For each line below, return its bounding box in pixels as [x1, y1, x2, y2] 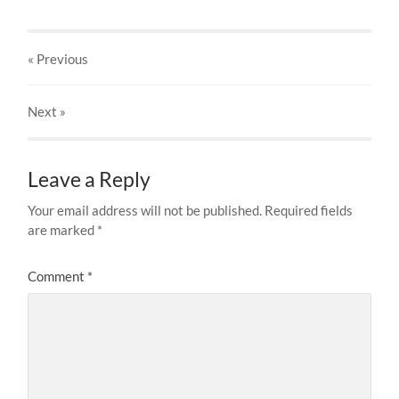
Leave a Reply [28, 167, 151, 192]
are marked [28, 222, 98, 239]
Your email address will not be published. [28, 202, 263, 219]
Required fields [265, 202, 354, 219]
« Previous [28, 51, 89, 68]
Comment [28, 268, 88, 285]
